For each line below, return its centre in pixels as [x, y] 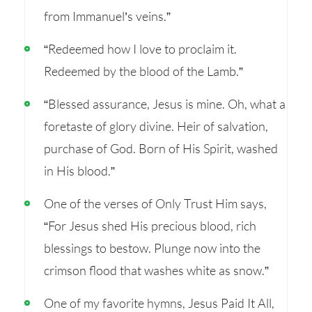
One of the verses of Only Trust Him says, [155, 203]
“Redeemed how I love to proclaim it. [140, 49]
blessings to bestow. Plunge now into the [152, 248]
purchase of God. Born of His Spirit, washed [161, 148]
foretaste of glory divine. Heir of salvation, [156, 126]
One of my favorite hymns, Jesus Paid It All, [159, 303]
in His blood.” [79, 171]
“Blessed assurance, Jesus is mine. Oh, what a [165, 104]
